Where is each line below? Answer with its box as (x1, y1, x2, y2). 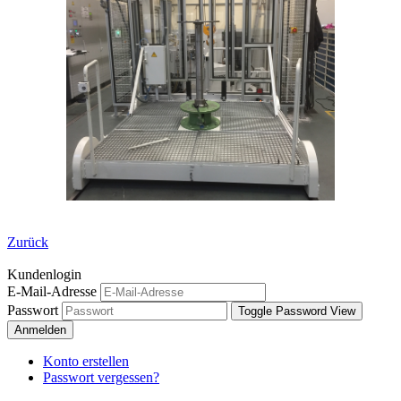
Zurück (7, 234, 48, 250)
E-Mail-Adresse (7, 283, 97, 299)
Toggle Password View (238, 303, 355, 318)
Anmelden (14, 322, 66, 337)
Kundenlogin (7, 266, 81, 282)
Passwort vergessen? (43, 369, 159, 385)
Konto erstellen (43, 353, 129, 369)
